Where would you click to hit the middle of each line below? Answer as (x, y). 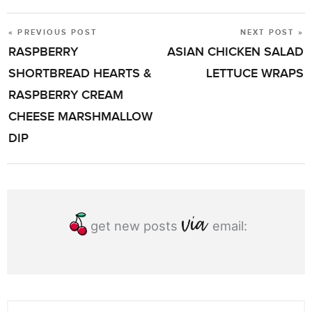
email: (228, 225)
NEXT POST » (272, 33)
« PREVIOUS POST (53, 33)
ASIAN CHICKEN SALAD (235, 52)
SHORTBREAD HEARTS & (80, 73)
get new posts (135, 225)
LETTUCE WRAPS (255, 73)
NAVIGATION (45, 60)
